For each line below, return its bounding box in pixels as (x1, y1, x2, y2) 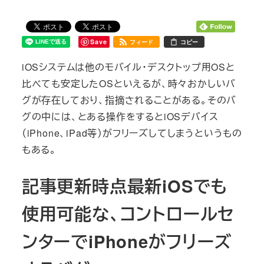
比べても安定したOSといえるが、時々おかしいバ (21, 76, 236, 90)
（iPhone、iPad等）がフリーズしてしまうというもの (21, 126, 242, 140)
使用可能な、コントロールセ (21, 200, 235, 226)
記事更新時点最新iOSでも (21, 173, 228, 198)
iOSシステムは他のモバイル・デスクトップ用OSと (21, 60, 235, 74)
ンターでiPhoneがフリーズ (21, 228, 232, 253)
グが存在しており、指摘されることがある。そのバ (21, 93, 237, 107)
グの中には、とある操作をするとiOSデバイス (21, 109, 219, 123)
